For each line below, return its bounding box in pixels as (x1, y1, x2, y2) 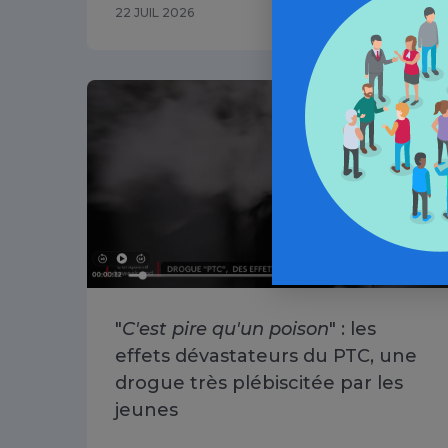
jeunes (115, 398, 178, 421)
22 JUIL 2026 (115, 4, 194, 20)
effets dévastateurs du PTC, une (115, 344, 417, 367)
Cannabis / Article (306, 84, 441, 103)
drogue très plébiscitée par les (115, 371, 403, 394)
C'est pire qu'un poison (122, 317, 329, 340)
